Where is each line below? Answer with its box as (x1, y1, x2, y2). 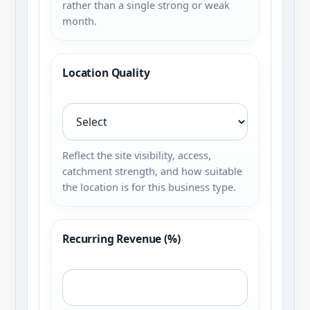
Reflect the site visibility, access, (62, 148, 211, 162)
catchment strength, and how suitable (62, 164, 242, 178)
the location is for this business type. (62, 180, 236, 194)
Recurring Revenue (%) (62, 231, 181, 246)
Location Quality (62, 65, 150, 80)
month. (62, 14, 97, 28)
